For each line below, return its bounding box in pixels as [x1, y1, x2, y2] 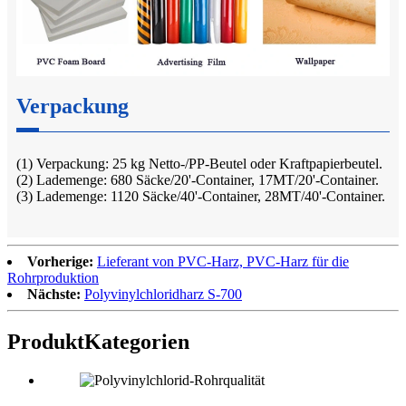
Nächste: [27, 286, 81, 303]
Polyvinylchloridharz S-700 [84, 286, 242, 303]
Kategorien [84, 330, 189, 354]
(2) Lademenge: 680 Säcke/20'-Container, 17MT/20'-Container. [16, 172, 379, 188]
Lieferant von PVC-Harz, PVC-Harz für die [97, 254, 349, 270]
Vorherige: [27, 254, 93, 270]
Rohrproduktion [7, 270, 99, 286]
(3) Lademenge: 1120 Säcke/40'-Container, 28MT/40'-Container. [16, 188, 385, 205]
